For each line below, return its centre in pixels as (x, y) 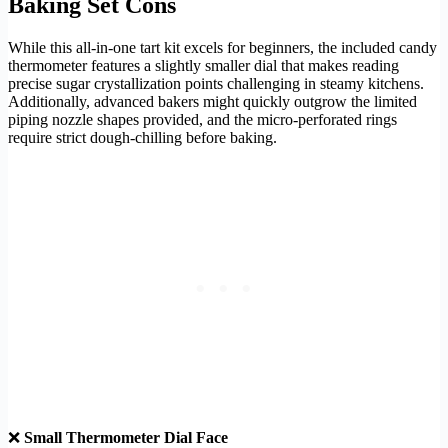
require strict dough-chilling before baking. (142, 137)
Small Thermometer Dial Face (126, 437)
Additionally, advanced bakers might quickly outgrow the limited (212, 101)
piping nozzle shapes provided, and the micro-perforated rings (202, 119)
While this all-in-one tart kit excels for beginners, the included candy (222, 47)
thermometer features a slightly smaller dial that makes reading (203, 65)
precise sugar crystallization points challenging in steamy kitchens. (216, 83)
